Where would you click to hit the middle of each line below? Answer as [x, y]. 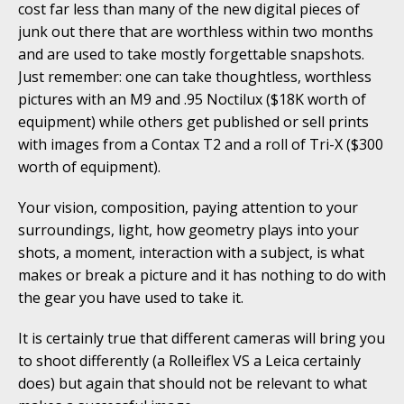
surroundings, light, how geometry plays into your [188, 230]
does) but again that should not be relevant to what [193, 384]
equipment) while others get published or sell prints [193, 122]
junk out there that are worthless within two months [196, 32]
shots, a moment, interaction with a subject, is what [191, 253]
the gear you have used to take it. [131, 298]
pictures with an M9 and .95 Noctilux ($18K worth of [192, 100]
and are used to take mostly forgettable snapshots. [191, 55]
